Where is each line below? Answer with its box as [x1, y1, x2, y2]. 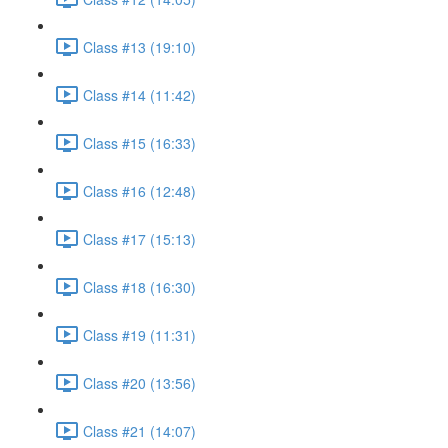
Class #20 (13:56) [83, 372, 196, 393]
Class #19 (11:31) [83, 324, 196, 345]
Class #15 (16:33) [83, 132, 196, 153]
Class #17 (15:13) [83, 228, 196, 249]
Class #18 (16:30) [83, 276, 196, 297]
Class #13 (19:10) [83, 36, 196, 57]
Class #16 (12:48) [83, 180, 196, 201]
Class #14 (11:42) [83, 84, 196, 105]
